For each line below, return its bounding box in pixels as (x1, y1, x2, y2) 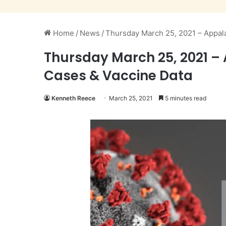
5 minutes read (163, 94, 206, 102)
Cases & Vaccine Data (44, 67, 193, 85)
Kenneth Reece (51, 94, 95, 102)
